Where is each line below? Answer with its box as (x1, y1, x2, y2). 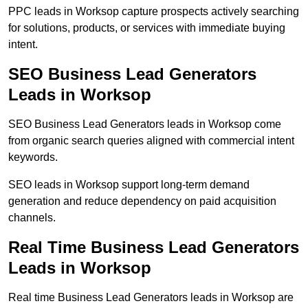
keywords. (8, 151, 58, 164)
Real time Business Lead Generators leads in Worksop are (8, 291, 294, 304)
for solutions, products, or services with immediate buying (8, 22, 285, 34)
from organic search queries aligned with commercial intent (8, 135, 294, 147)
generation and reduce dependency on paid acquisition (8, 195, 276, 208)
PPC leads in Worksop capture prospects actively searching (8, 5, 299, 18)
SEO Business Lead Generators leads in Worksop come (8, 118, 281, 131)
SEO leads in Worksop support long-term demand (8, 179, 250, 191)
